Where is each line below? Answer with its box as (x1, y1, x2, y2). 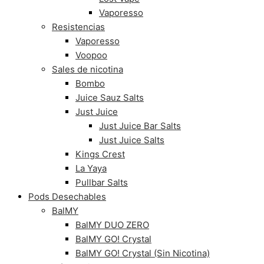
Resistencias (52, 21, 105, 32)
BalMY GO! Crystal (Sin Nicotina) (75, 247, 210, 259)
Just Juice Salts (99, 134, 164, 146)
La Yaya (75, 163, 107, 174)
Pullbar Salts (75, 177, 128, 188)
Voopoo (75, 49, 107, 61)
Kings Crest (75, 148, 125, 160)
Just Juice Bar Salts (99, 120, 181, 131)
